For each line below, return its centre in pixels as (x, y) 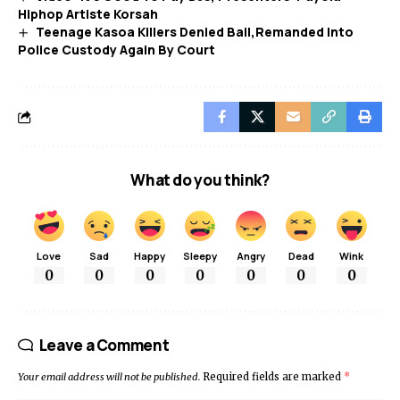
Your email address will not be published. (109, 376)
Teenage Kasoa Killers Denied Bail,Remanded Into (194, 32)
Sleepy (200, 256)
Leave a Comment (104, 345)
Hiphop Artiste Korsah (88, 14)
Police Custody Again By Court (117, 50)
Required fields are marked (273, 376)
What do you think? (200, 180)
